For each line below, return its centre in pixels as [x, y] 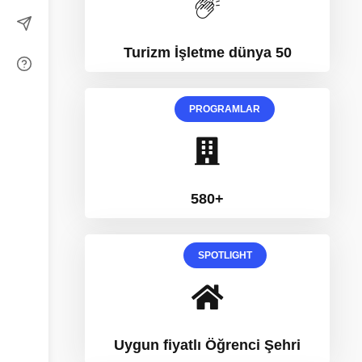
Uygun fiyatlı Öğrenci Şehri [207, 345]
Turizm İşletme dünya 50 [207, 53]
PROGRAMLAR [225, 109]
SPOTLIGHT [225, 256]
